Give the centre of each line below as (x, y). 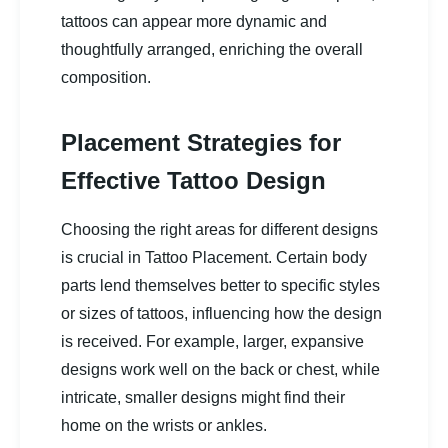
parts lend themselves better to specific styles (220, 285)
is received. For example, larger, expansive (212, 341)
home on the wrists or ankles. (164, 425)
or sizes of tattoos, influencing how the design (221, 313)
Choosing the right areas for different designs (219, 229)
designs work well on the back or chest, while (220, 369)
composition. (106, 77)
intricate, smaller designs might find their (203, 397)
